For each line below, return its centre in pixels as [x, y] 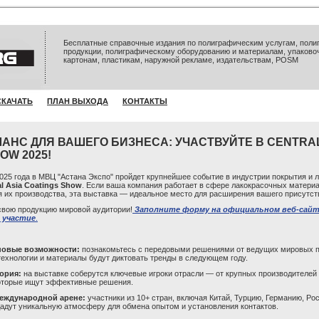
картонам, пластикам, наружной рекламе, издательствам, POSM [181, 60]
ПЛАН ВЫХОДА [78, 101]
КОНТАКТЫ [145, 101]
